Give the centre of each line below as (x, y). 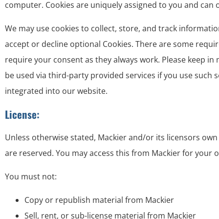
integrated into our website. (56, 91)
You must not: (31, 176)
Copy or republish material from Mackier (99, 200)
